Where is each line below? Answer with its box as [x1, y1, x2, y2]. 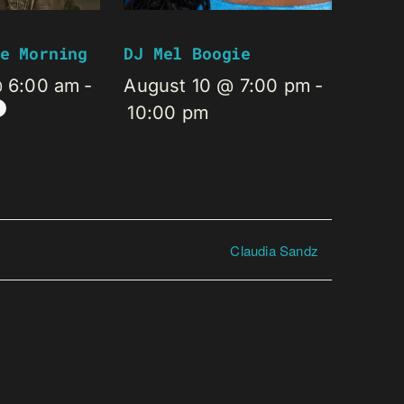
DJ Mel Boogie [124, 42, 252, 65]
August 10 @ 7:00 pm [124, 75, 312, 97]
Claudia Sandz [230, 240, 318, 260]
